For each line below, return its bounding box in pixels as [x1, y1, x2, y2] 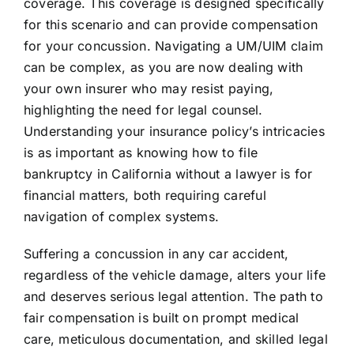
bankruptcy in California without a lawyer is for [23, 166, 313, 183]
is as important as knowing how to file [23, 145, 258, 161]
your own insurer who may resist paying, [23, 81, 274, 97]
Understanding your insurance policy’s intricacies [23, 123, 325, 140]
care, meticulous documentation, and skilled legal [23, 331, 328, 348]
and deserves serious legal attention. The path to [23, 288, 323, 305]
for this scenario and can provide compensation [23, 17, 318, 33]
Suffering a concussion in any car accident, [23, 246, 289, 262]
